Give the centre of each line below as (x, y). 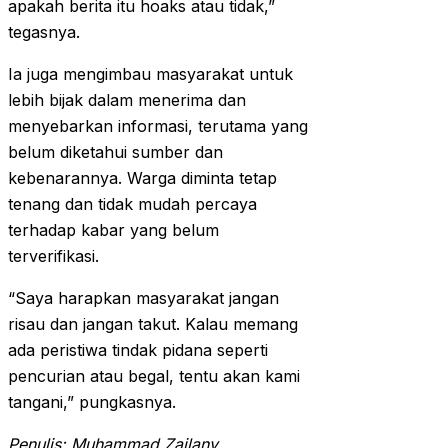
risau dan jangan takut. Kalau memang (153, 324)
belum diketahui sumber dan (115, 152)
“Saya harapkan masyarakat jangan (143, 298)
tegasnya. (44, 32)
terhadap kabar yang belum (113, 230)
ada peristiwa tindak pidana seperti (138, 350)
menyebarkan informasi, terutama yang (158, 126)
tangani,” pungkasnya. (92, 402)
